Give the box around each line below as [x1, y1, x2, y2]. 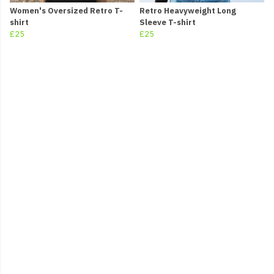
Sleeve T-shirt [139, 17, 196, 28]
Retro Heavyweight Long [139, 6, 236, 17]
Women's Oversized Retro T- [10, 6, 123, 17]
